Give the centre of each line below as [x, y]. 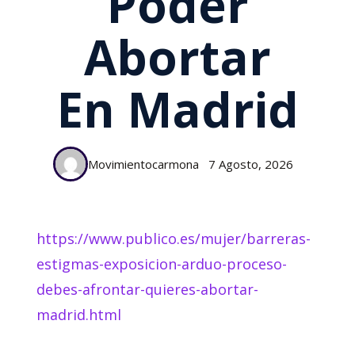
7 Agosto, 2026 [250, 164]
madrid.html [79, 315]
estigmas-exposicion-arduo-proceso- [162, 264]
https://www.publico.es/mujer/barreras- [174, 239]
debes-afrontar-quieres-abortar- [147, 290]
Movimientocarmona [143, 164]
